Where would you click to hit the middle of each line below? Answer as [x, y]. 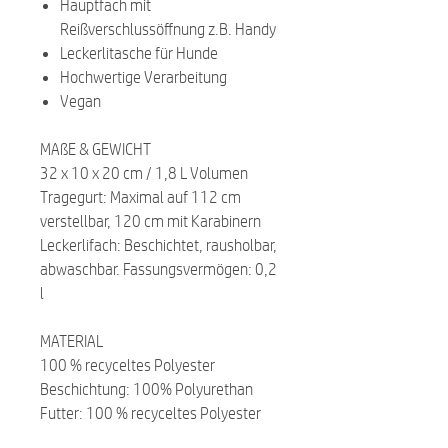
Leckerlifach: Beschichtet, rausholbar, [158, 244]
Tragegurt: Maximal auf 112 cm [140, 196]
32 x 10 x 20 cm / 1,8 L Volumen [144, 172]
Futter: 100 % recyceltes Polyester [150, 412]
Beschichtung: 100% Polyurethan [146, 388]
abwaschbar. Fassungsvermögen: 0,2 [158, 268]
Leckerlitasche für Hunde [139, 52]
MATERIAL [71, 340]
